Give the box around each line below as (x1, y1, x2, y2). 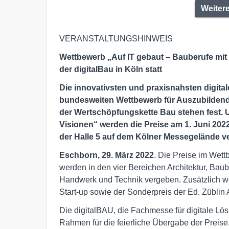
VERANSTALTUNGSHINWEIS (59, 34, 173, 43)
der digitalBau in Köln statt (59, 65, 162, 74)
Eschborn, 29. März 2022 (59, 151, 154, 160)
